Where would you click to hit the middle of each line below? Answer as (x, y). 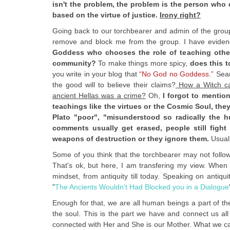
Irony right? (180, 15)
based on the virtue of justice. (106, 15)
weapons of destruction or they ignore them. (132, 138)
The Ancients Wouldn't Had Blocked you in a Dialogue (142, 187)
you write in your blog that (96, 74)
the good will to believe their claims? (114, 84)
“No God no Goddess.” (177, 74)
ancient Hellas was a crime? (99, 95)
